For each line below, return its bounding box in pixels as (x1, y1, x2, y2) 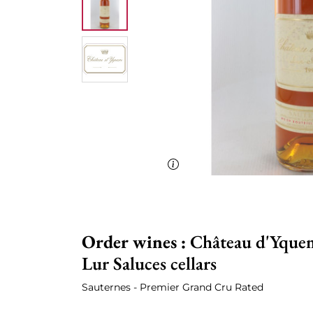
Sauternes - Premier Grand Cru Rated (82, 281, 263, 293)
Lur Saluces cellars (82, 252, 217, 275)
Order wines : (82, 230, 190, 254)
